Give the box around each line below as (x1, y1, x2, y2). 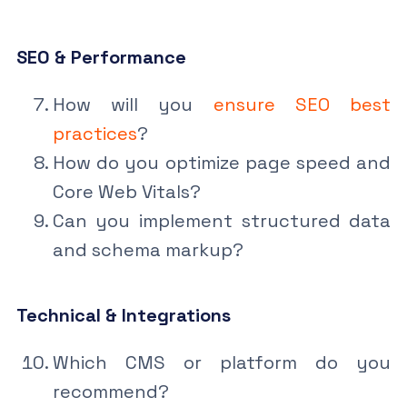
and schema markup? (52, 237, 243, 262)
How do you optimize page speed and (52, 150, 392, 174)
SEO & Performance (15, 45, 186, 69)
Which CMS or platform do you (52, 350, 392, 374)
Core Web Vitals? (52, 179, 201, 203)
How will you (52, 92, 213, 116)
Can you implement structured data (52, 208, 392, 233)
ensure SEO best (213, 92, 392, 116)
